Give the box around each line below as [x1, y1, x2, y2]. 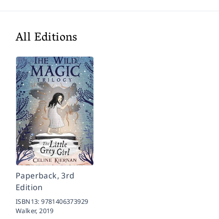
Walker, [16, 206, 40, 215]
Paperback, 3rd [16, 170, 75, 181]
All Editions [16, 27, 78, 49]
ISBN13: [16, 197, 42, 206]
